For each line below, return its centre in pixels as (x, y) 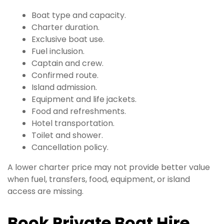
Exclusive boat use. (68, 39)
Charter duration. (65, 27)
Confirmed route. (65, 75)
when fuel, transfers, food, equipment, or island (99, 179)
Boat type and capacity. (79, 15)
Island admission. (64, 87)
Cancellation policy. (70, 147)
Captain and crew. (67, 63)
